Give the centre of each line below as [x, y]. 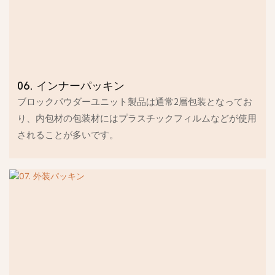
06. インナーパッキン [71, 87]
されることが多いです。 [68, 136]
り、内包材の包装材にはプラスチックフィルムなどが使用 [137, 119]
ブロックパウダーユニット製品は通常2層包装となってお [135, 103]
